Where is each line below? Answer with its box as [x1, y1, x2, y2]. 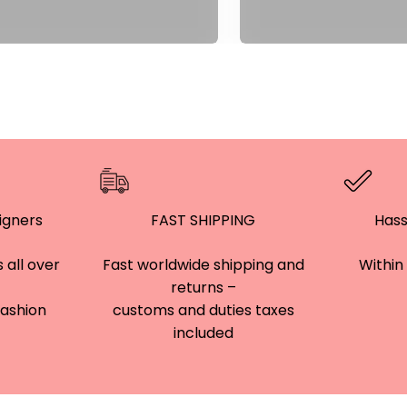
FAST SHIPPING [151, 210, 256, 231]
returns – [170, 277, 236, 298]
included [173, 323, 233, 343]
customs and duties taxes [112, 300, 294, 321]
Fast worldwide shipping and [102, 254, 304, 275]
